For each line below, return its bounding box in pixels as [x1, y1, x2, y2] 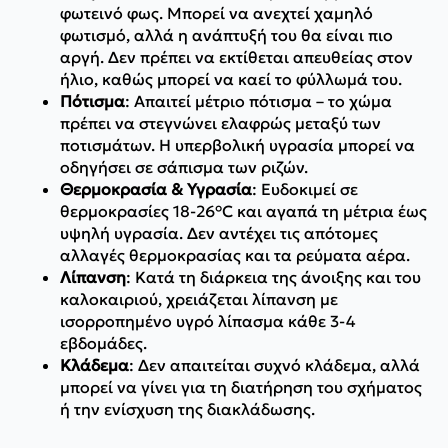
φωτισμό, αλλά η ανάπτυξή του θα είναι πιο [60, 24, 393, 45]
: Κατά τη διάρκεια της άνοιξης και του [126, 266, 421, 287]
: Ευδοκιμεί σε [252, 178, 358, 199]
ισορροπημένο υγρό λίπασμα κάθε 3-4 [60, 310, 356, 331]
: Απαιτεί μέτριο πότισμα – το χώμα [125, 90, 392, 111]
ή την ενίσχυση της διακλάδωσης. [60, 398, 315, 419]
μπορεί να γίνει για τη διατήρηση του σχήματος [60, 376, 422, 397]
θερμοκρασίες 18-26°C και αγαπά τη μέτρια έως [60, 200, 427, 221]
